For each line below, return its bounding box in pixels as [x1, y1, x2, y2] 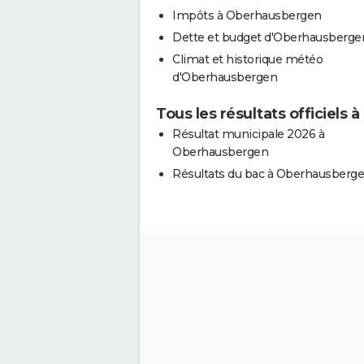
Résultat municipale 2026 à [172, 126, 324, 141]
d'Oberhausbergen [172, 69, 277, 84]
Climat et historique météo [172, 51, 323, 67]
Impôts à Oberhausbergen [172, 7, 322, 23]
